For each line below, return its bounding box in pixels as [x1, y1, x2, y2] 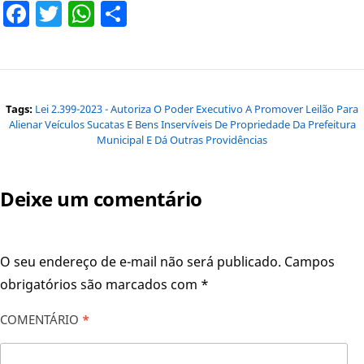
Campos [284, 252, 335, 271]
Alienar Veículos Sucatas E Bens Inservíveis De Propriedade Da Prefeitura [8, 116, 356, 132]
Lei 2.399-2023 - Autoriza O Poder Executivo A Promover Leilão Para [35, 101, 358, 116]
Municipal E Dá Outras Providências [97, 132, 267, 147]
